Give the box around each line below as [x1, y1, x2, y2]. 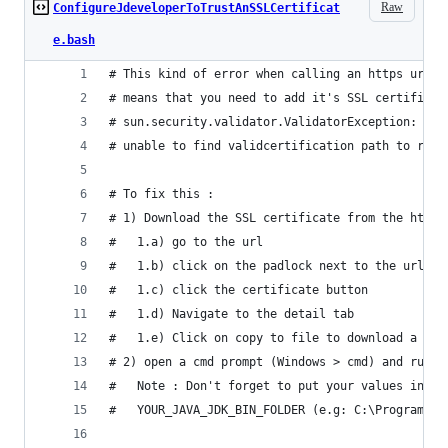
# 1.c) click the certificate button [109, 283, 368, 297]
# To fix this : [109, 187, 221, 201]
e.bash [53, 33, 95, 47]
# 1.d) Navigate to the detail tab [109, 307, 354, 321]
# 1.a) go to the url [109, 235, 263, 249]
